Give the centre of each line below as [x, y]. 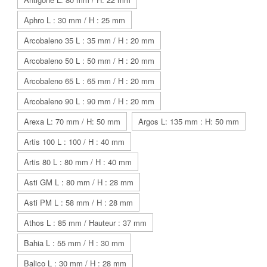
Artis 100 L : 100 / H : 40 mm [74, 142]
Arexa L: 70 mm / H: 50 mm [72, 122]
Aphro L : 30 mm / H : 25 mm [74, 20]
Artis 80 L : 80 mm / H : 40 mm [78, 162]
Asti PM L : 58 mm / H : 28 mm [78, 203]
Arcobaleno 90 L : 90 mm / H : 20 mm [89, 101]
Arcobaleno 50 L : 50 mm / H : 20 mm [89, 61]
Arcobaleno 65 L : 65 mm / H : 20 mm [89, 81]
